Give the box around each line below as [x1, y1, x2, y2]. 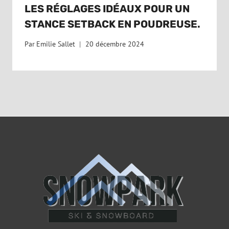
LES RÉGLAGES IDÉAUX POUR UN [25, 3, 190, 15]
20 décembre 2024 [85, 39, 145, 49]
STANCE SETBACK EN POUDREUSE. [25, 18, 200, 31]
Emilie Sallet [36, 39, 76, 49]
